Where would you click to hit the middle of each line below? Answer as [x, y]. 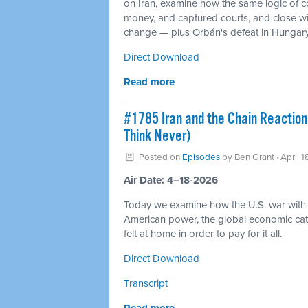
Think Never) [157, 136]
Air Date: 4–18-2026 [171, 180]
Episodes [201, 157]
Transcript [146, 283]
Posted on [159, 157]
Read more [149, 82]
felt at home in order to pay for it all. [203, 234]
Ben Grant [254, 157]
